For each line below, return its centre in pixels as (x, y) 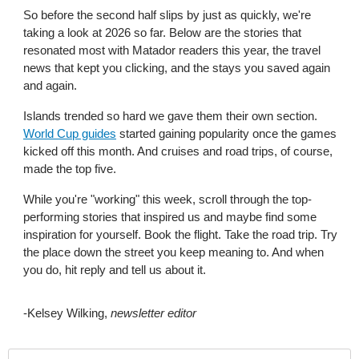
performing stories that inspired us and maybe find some (170, 216)
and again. (52, 85)
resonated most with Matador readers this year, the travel (172, 50)
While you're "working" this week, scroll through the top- (167, 199)
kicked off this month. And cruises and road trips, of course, (178, 151)
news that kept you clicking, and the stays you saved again (177, 67)
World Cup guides (70, 133)
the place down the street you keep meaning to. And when (173, 252)
